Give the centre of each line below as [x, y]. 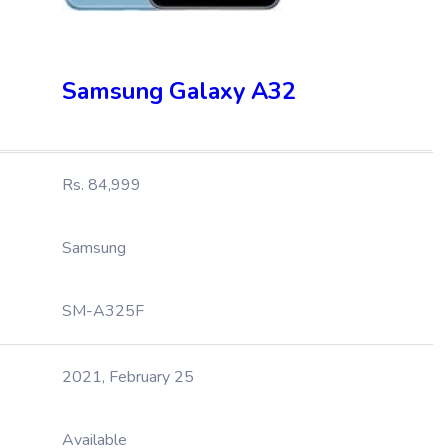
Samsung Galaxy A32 [179, 91]
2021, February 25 [128, 377]
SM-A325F [103, 311]
